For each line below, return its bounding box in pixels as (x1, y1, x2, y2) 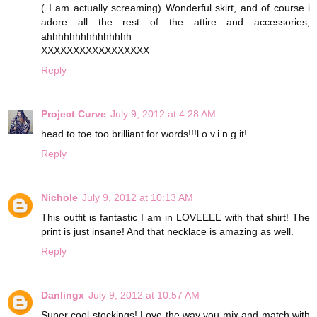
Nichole (41, 191, 78, 203)
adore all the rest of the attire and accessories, (41, 16, 310, 28)
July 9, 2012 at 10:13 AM (82, 191, 193, 203)
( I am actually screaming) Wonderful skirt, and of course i (41, 1, 310, 13)
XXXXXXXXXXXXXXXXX (41, 44, 149, 56)
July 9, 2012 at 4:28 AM (110, 108, 216, 120)
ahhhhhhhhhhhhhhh (41, 30, 132, 42)
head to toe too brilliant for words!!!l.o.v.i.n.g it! (41, 127, 247, 139)
